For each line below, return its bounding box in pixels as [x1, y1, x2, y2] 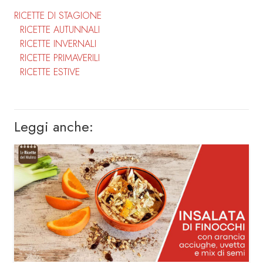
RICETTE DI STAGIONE [14, 9, 102, 23]
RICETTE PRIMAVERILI [20, 51, 100, 65]
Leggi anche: [14, 116, 93, 137]
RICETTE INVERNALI [20, 37, 96, 51]
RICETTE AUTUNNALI [20, 23, 100, 37]
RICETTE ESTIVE [20, 65, 80, 79]
